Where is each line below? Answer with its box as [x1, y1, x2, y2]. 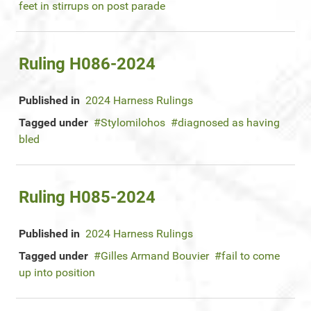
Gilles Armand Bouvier [101, 249, 209, 262]
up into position [19, 266, 95, 279]
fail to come [221, 249, 280, 262]
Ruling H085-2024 [19, 187, 155, 207]
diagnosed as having [178, 116, 280, 129]
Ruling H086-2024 [19, 54, 155, 74]
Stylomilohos [101, 116, 165, 129]
